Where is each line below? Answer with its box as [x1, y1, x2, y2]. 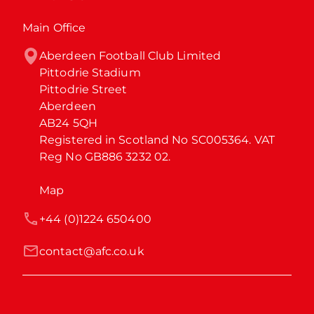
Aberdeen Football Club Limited [39, 48, 221, 62]
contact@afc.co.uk [39, 244, 144, 258]
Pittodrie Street [39, 82, 128, 96]
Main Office [22, 20, 86, 34]
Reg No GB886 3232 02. [39, 149, 171, 163]
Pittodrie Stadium [39, 65, 141, 79]
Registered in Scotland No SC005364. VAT [39, 132, 275, 146]
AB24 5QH [39, 116, 97, 130]
